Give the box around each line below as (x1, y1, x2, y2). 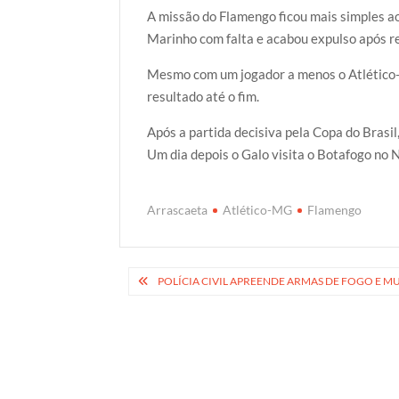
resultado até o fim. (147, 88, 260, 104)
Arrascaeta (147, 201, 208, 217)
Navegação (118, 266, 237, 296)
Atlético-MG (223, 201, 293, 217)
